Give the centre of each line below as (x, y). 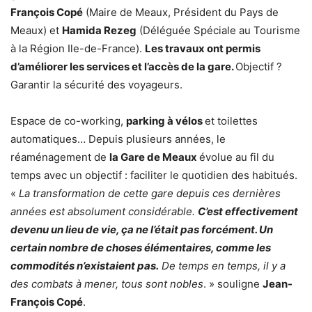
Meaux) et (36, 30)
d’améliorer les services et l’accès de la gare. (123, 67)
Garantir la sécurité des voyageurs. (96, 85)
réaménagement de (60, 157)
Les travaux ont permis (203, 48)
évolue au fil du (237, 157)
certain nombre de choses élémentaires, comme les (141, 248)
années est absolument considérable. (104, 211)
